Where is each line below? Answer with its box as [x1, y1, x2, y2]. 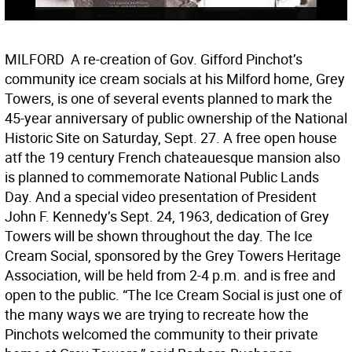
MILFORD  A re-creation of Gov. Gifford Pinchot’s [5, 49, 302, 69]
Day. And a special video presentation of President [5, 187, 317, 207]
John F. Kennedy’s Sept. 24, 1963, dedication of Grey [5, 207, 329, 226]
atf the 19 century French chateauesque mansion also [5, 148, 340, 167]
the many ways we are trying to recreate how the [5, 305, 309, 324]
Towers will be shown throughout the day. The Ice [5, 226, 313, 246]
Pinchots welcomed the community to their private [5, 324, 318, 344]
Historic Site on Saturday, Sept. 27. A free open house [5, 128, 337, 148]
